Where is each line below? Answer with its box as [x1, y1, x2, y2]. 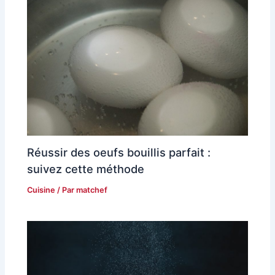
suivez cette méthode [27, 162, 145, 176]
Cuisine [27, 185, 56, 195]
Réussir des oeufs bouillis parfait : [27, 145, 211, 160]
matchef [76, 185, 108, 195]
